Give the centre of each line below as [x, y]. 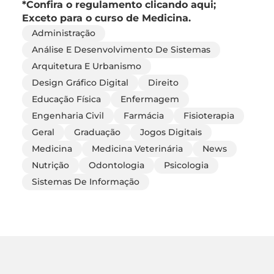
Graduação [97, 132]
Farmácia [144, 115]
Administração [64, 33]
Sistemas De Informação [86, 181]
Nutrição [50, 165]
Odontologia [117, 165]
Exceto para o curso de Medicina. [106, 18]
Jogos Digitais [171, 132]
